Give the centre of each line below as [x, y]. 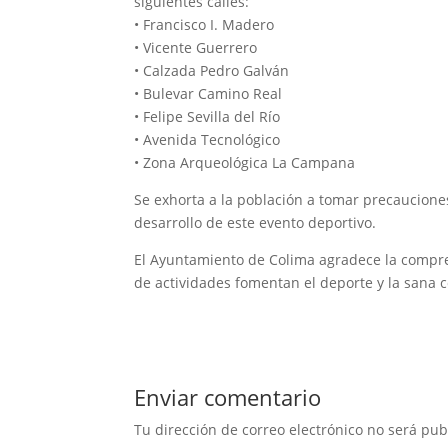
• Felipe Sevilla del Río [207, 117]
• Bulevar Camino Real [208, 94]
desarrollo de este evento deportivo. [255, 223]
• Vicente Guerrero [196, 48]
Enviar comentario [228, 397]
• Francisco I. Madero [204, 25]
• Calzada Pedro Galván [212, 71]
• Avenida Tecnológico [207, 140]
